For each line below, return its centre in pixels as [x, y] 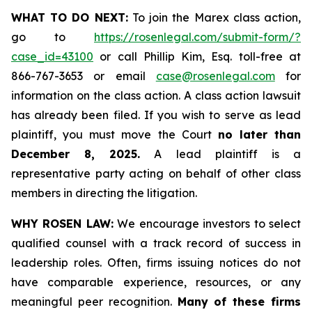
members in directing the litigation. [104, 193]
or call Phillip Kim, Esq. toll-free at [197, 56]
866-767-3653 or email [84, 76]
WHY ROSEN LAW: [62, 224]
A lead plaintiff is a [221, 154]
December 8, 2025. [76, 154]
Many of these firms [239, 302]
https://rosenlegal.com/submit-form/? [197, 37]
